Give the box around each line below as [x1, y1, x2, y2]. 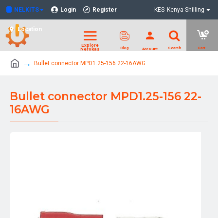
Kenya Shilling [167, 6, 204, 13]
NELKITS [14, 6, 39, 13]
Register [92, 6, 117, 13]
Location [18, 26, 42, 33]
